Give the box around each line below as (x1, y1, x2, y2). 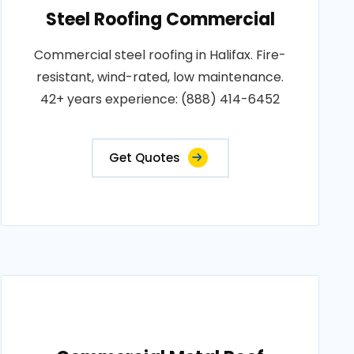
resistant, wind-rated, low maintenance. (36, 68, 284, 86)
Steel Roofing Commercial (45, 7, 275, 32)
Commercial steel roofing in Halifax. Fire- (34, 46, 287, 64)
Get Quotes (108, 149, 180, 166)
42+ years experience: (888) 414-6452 (40, 90, 281, 108)
